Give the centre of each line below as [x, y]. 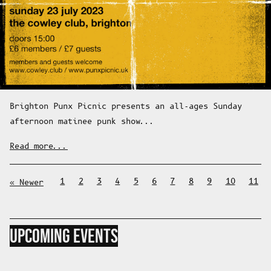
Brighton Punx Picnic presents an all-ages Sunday [126, 106]
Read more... [39, 146]
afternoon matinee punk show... [82, 122]
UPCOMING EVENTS [64, 236]
